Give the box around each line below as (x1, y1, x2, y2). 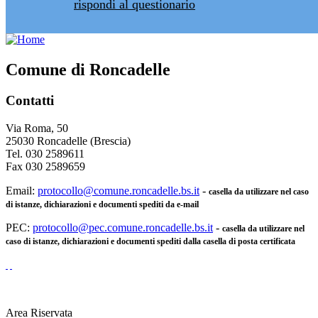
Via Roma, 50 (6, 122, 68, 135)
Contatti (6, 93, 54, 109)
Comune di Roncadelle (6, 60, 170, 79)
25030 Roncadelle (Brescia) (6, 135, 131, 148)
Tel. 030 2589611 (6, 148, 84, 160)
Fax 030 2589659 (6, 160, 85, 173)
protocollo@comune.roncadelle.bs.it (38, 185, 199, 197)
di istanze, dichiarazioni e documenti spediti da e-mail (6, 199, 199, 210)
